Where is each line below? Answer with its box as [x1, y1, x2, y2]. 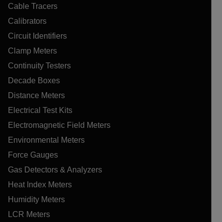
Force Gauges [8, 150, 58, 159]
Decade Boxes [8, 76, 60, 85]
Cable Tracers [8, 1, 57, 10]
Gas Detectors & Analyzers [8, 165, 102, 174]
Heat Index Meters [8, 180, 72, 189]
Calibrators [8, 16, 47, 25]
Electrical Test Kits [8, 106, 72, 114]
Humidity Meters [8, 195, 65, 204]
